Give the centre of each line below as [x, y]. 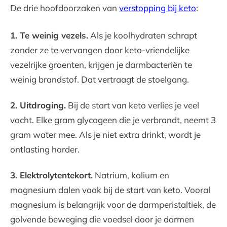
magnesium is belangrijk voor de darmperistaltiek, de [113, 204]
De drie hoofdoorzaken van [65, 8]
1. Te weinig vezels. [49, 35]
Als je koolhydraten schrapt [143, 35]
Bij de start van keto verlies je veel [133, 105]
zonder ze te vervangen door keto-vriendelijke [100, 50]
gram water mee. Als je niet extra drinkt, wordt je [105, 135]
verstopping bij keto [158, 8]
